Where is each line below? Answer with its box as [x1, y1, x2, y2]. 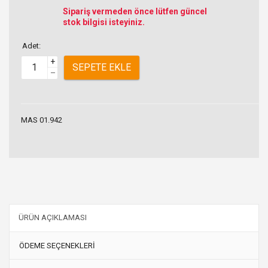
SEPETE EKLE [72, 62, 131, 74]
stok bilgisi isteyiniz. [63, 17, 145, 27]
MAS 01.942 [21, 115, 62, 124]
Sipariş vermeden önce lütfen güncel [63, 6, 207, 16]
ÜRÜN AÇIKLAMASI [19, 213, 87, 223]
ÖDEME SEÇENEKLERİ [19, 241, 95, 251]
